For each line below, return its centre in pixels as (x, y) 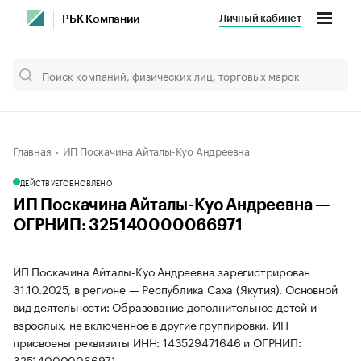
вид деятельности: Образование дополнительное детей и (165, 306)
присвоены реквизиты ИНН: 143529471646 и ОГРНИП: (157, 342)
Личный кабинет (260, 18)
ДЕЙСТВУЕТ (42, 182)
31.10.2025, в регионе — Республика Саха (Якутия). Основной (175, 288)
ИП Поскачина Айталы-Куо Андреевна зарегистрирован (162, 271)
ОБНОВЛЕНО (87, 182)
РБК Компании (101, 19)
